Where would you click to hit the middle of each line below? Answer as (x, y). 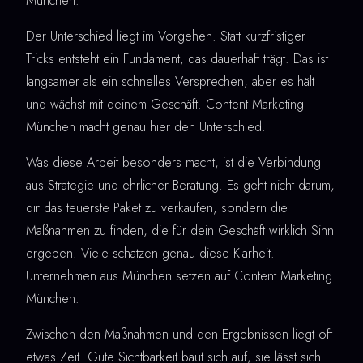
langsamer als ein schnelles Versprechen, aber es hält (170, 82)
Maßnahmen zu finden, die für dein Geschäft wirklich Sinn (180, 231)
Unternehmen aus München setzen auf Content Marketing (179, 276)
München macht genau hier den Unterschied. (146, 127)
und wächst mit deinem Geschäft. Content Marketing (165, 105)
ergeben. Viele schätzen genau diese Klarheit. (150, 254)
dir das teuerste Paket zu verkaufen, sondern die (157, 208)
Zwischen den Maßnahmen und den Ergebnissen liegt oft (179, 335)
